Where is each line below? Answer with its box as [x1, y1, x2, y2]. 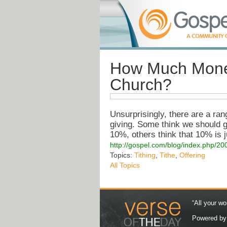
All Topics [110, 161, 140, 170]
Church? [110, 75, 172, 94]
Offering [179, 151, 205, 160]
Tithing [134, 151, 156, 160]
